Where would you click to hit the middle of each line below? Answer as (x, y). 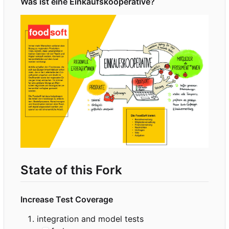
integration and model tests (90, 219)
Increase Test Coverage (67, 199)
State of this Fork (71, 170)
